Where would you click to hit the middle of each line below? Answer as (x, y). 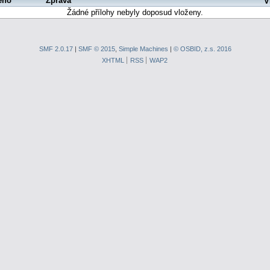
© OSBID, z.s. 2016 (202, 49)
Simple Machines (143, 49)
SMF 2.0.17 (56, 49)
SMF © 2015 (96, 49)
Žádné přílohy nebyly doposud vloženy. (135, 12)
